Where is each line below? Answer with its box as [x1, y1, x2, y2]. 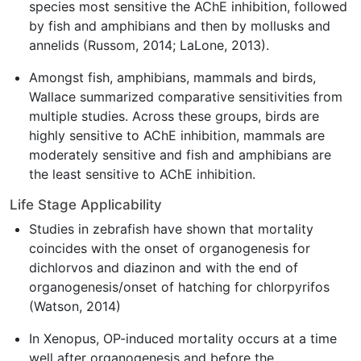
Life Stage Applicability [10, 197, 162, 213]
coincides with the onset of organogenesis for [29, 240, 310, 256]
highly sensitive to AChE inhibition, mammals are [29, 127, 325, 143]
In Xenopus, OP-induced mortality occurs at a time [29, 330, 337, 346]
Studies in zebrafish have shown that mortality [29, 221, 313, 237]
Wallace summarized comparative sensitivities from [29, 89, 342, 105]
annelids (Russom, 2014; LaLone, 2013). [29, 37, 273, 53]
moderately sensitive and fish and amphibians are [29, 147, 331, 163]
